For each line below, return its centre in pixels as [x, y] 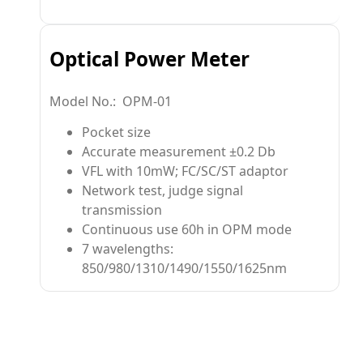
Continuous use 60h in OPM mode [187, 230]
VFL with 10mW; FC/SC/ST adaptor [186, 171]
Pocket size [117, 132]
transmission [122, 210]
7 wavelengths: [128, 249]
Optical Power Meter [150, 59]
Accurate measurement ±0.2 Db [179, 152]
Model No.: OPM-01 [111, 101]
